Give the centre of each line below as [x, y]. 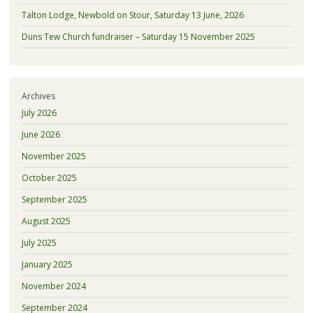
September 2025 [54, 200]
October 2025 [49, 178]
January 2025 [47, 265]
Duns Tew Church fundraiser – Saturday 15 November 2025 [138, 37]
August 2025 [46, 221]
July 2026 [39, 113]
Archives [38, 96]
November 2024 [53, 286]
